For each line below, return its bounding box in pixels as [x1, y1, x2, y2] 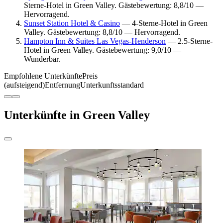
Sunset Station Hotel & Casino [24, 18, 120, 27]
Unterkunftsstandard [80, 80, 144, 89]
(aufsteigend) [4, 80, 45, 89]
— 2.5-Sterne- [166, 36, 213, 45]
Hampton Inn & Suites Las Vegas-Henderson [24, 36, 166, 45]
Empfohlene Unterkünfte [4, 71, 82, 80]
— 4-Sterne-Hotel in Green [120, 18, 208, 27]
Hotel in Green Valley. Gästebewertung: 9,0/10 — [24, 45, 181, 54]
